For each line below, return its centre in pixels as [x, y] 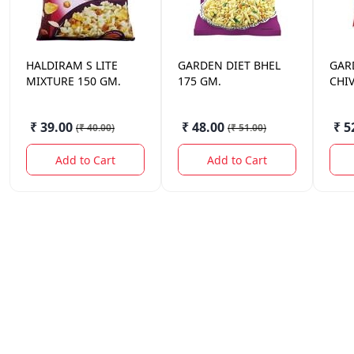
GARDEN [200, 65]
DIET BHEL [253, 65]
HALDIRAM [55, 65]
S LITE [102, 65]
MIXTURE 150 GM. [73, 81]
